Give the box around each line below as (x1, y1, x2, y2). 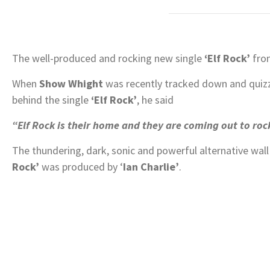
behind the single (12, 92, 91, 107)
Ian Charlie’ (123, 159, 179, 174)
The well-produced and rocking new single (12, 51, 204, 65)
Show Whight (39, 76, 103, 90)
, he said (137, 92, 174, 107)
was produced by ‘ (39, 159, 123, 174)
